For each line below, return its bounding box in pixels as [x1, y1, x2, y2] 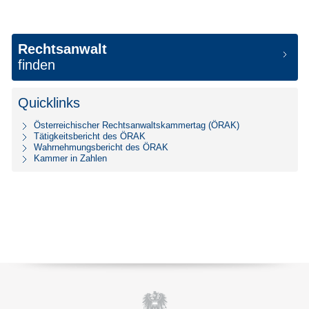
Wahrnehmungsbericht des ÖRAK [34, 141, 169, 152]
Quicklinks [18, 94, 80, 110]
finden [18, 57, 55, 72]
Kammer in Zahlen [34, 152, 108, 163]
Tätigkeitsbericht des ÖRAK [34, 130, 146, 141]
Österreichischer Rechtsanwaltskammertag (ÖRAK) [34, 119, 240, 130]
